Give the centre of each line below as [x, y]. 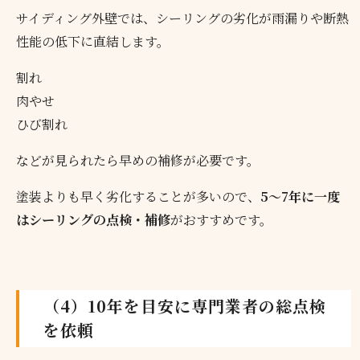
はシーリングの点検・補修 [94, 219]
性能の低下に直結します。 [93, 41]
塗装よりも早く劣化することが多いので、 [139, 196]
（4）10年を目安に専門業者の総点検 [185, 306]
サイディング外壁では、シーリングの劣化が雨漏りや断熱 [183, 18]
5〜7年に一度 [301, 196]
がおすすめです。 [222, 219]
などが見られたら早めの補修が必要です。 [138, 160]
